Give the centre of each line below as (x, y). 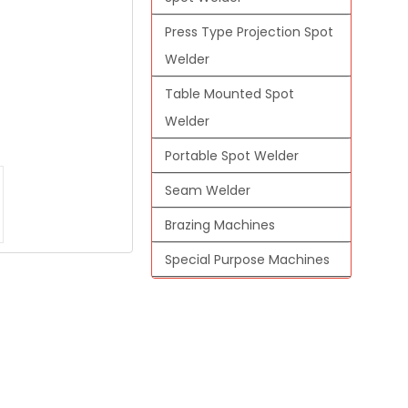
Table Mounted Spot (229, 93)
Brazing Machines (220, 224)
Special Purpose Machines (247, 259)
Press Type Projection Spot (249, 31)
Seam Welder (208, 190)
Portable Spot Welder (232, 155)
